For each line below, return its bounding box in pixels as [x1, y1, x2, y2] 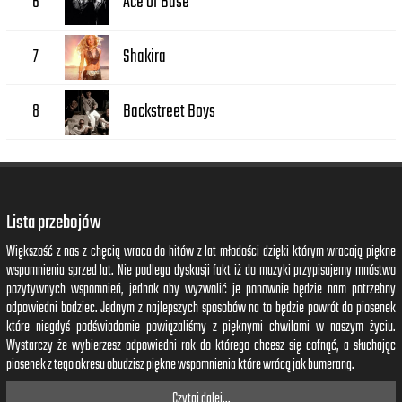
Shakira [123, 42, 167, 73]
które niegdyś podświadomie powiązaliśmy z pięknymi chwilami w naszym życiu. [6, 315, 396, 339]
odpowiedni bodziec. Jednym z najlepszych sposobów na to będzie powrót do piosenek [6, 296, 396, 320]
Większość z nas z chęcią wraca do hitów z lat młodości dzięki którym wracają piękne [6, 240, 396, 264]
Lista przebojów [6, 207, 100, 238]
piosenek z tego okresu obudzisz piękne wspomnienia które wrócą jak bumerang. [6, 353, 354, 377]
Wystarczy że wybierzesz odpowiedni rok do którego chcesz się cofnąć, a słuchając [6, 334, 396, 358]
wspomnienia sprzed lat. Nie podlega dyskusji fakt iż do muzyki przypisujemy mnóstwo [6, 258, 396, 283]
